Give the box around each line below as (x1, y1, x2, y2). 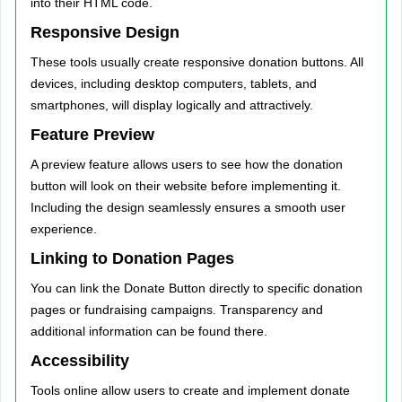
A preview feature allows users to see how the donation (31, 157, 343, 171)
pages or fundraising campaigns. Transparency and (31, 302, 323, 317)
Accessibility (31, 352, 129, 370)
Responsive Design (31, 23, 179, 41)
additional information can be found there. (31, 324, 267, 338)
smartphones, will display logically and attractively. (31, 98, 313, 112)
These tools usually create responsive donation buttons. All (31, 55, 363, 69)
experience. (31, 222, 97, 236)
